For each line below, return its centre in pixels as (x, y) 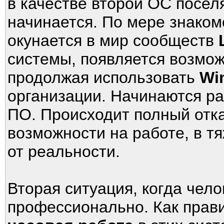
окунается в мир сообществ (113, 40)
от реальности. (64, 151)
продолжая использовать (103, 77)
